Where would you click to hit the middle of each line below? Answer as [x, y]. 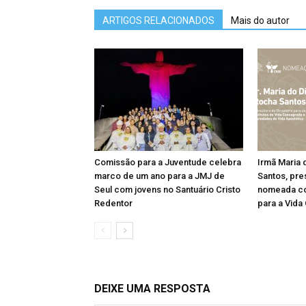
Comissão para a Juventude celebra [168, 162]
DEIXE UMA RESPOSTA [152, 289]
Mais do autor [260, 20]
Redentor [113, 203]
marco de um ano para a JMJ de [159, 176]
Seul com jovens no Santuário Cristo [167, 190]
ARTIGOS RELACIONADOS [158, 20]
